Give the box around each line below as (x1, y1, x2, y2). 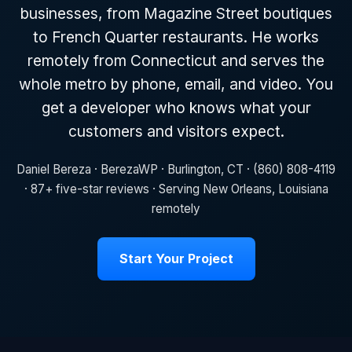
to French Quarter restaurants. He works (33, 27, 319, 46)
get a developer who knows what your (41, 98, 311, 117)
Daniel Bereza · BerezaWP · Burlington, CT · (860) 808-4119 (16, 161, 335, 177)
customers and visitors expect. (68, 122, 284, 141)
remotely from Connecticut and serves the (27, 51, 324, 70)
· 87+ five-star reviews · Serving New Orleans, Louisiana (24, 181, 328, 196)
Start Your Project (119, 250, 233, 266)
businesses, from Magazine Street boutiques (20, 4, 332, 23)
